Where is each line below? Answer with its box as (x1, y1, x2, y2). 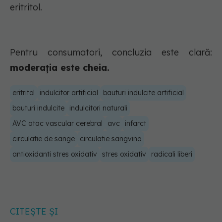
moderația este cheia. (10, 62, 110, 74)
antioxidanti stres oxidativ (12, 150, 97, 159)
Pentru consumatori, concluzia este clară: (10, 47, 212, 58)
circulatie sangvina (80, 134, 142, 144)
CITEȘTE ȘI (10, 206, 58, 218)
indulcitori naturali (69, 104, 127, 113)
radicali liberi (151, 150, 192, 159)
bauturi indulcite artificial (103, 88, 184, 98)
